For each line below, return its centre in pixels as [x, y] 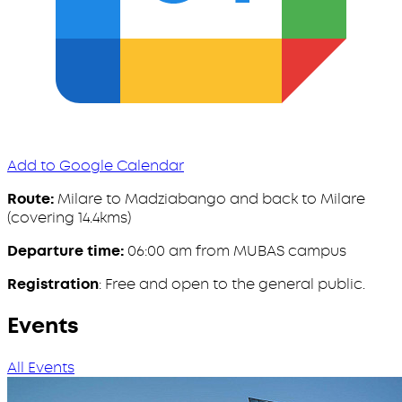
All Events [41, 367]
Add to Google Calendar [96, 165]
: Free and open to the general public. [232, 284]
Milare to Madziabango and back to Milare [210, 198]
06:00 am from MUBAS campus [237, 250]
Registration [53, 284]
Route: [31, 198]
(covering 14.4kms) [69, 217]
